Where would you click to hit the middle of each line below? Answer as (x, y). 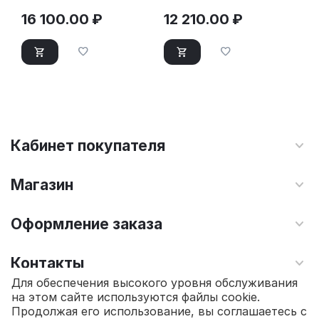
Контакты (47, 263)
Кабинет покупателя (88, 146)
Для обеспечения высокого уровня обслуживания (155, 283)
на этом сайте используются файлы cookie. (136, 297)
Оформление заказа (87, 224)
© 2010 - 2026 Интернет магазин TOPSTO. (112, 304)
